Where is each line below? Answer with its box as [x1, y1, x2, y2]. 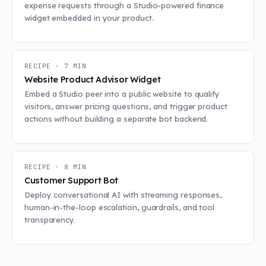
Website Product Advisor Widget [24, 74, 161, 85]
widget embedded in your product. [24, 13, 154, 23]
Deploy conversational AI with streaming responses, [24, 190, 222, 199]
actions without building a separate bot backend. [24, 114, 208, 123]
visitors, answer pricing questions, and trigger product [24, 102, 227, 111]
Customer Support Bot [24, 175, 119, 186]
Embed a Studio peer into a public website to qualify [24, 89, 220, 99]
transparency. [24, 215, 75, 224]
